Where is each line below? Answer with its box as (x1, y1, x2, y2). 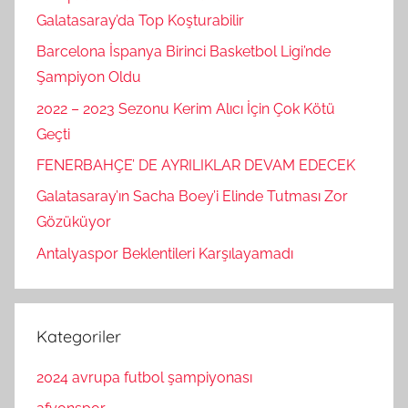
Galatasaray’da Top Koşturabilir (36, 11, 244, 29)
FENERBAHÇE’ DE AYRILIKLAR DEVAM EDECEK (36, 156, 355, 174)
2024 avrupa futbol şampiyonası (36, 368, 252, 386)
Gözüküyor (36, 213, 111, 231)
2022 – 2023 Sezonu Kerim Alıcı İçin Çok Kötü (36, 99, 335, 117)
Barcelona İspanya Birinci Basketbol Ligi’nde (36, 43, 331, 61)
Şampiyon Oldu (36, 68, 141, 87)
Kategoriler (36, 325, 121, 347)
